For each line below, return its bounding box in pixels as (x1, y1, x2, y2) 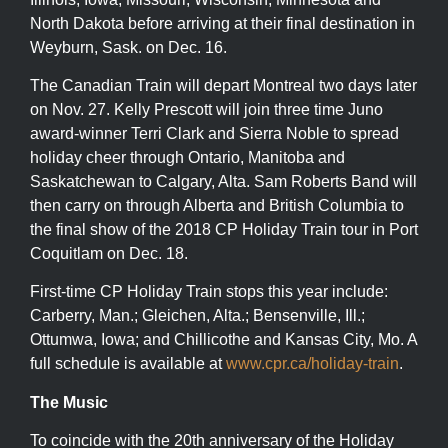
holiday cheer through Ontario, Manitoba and (30, 148, 345, 166)
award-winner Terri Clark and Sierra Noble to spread (30, 124, 399, 142)
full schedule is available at (30, 355, 226, 373)
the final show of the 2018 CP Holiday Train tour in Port (30, 220, 418, 238)
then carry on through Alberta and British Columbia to (30, 196, 404, 214)
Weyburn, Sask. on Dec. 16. (30, 38, 227, 56)
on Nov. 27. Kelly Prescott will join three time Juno (30, 100, 383, 118)
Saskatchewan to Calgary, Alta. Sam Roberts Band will (30, 172, 417, 190)
